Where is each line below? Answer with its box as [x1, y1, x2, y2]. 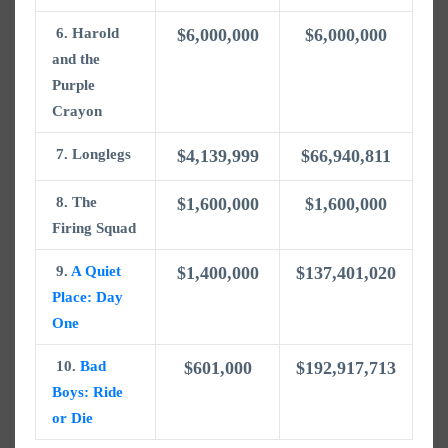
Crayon [52, 103, 102, 120]
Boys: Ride [52, 384, 123, 401]
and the [52, 51, 100, 68]
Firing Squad [52, 220, 136, 237]
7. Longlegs [52, 146, 131, 163]
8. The [52, 194, 97, 211]
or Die [52, 410, 93, 427]
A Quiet [71, 263, 121, 280]
